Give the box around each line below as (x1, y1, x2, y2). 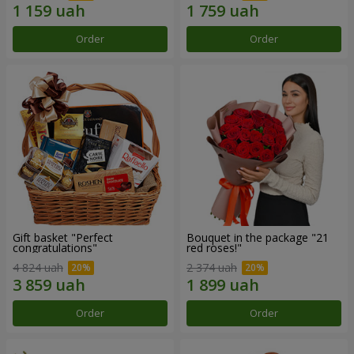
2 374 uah (186, 260, 237, 276)
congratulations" (13, 239, 97, 255)
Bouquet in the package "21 (186, 229, 329, 245)
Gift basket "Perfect (13, 229, 113, 245)
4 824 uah (13, 260, 63, 276)
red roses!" (186, 239, 242, 255)
